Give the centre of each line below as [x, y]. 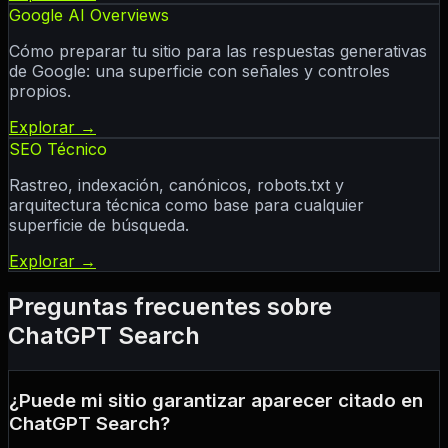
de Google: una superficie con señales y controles [199, 70]
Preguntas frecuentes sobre [170, 306]
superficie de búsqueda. [99, 224]
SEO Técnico [58, 148]
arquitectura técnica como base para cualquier [186, 204]
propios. [40, 90]
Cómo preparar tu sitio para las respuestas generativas [218, 50]
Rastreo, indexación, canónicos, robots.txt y [176, 184]
